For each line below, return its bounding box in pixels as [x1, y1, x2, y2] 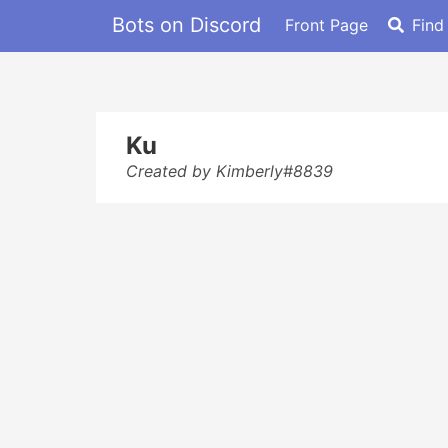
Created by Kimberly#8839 [126, 161, 333, 181]
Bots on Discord [112, 12, 261, 37]
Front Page [285, 14, 368, 35]
